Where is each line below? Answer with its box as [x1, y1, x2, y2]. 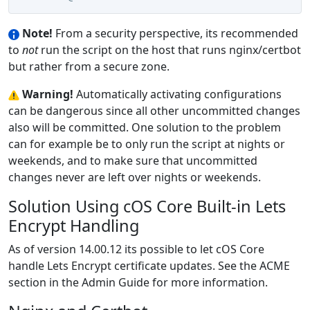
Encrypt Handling [8, 215, 139, 237]
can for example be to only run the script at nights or [8, 136, 285, 152]
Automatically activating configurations [73, 86, 282, 102]
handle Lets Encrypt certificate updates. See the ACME [8, 258, 290, 274]
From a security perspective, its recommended [53, 26, 298, 42]
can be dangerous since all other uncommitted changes [8, 103, 300, 119]
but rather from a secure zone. [8, 59, 170, 75]
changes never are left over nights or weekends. [8, 170, 261, 185]
